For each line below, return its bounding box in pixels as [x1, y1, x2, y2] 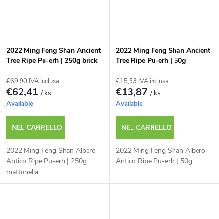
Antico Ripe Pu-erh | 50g [115, 156, 192, 166]
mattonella [6, 167, 38, 176]
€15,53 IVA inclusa [115, 76, 169, 86]
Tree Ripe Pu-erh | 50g [115, 55, 186, 65]
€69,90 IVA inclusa [6, 76, 59, 86]
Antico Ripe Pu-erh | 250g [6, 156, 87, 166]
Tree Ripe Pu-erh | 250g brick [6, 55, 98, 65]
